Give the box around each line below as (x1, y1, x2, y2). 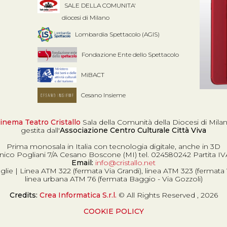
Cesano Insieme (81, 91, 126, 99)
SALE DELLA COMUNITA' (64, 1, 136, 9)
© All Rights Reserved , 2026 (116, 191, 218, 200)
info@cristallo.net (95, 158, 156, 167)
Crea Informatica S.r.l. (39, 191, 117, 200)
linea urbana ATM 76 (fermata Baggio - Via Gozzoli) (24, 174, 203, 183)
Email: (71, 158, 93, 167)
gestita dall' (21, 126, 60, 135)
